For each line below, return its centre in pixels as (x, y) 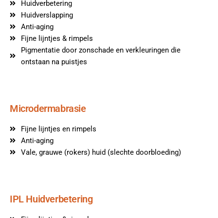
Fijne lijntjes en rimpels (58, 129)
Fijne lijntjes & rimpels (57, 38)
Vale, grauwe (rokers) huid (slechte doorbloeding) (101, 152)
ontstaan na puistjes (54, 62)
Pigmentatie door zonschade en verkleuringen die (100, 50)
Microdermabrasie (48, 108)
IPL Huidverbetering (51, 199)
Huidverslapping (47, 15)
